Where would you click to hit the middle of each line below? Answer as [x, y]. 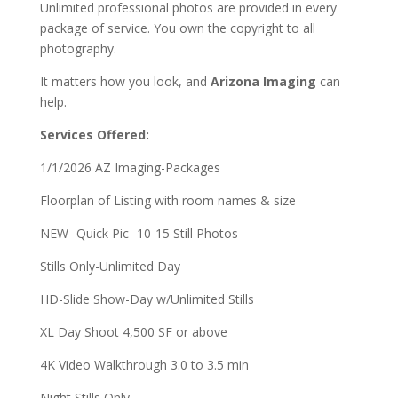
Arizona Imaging [263, 81]
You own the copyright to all [234, 28]
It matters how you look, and [125, 81]
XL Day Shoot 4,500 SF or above [133, 332]
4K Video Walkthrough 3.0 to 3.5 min [144, 365]
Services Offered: [94, 135]
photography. [78, 48]
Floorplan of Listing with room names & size [167, 200]
